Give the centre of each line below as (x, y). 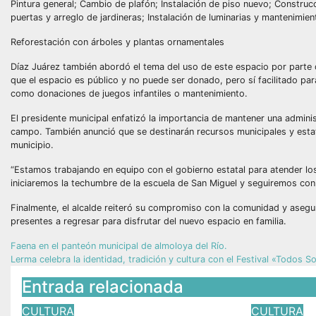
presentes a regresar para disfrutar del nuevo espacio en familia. (148, 221)
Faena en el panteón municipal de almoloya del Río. (119, 246)
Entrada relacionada (103, 287)
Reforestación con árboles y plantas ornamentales (117, 42)
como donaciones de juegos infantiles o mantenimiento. (129, 93)
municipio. (32, 145)
